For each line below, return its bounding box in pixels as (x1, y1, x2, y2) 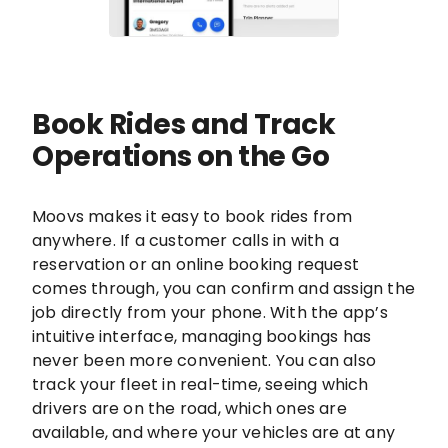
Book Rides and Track (32, 105, 335, 145)
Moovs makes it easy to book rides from (32, 205, 353, 229)
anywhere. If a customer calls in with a (32, 229, 339, 253)
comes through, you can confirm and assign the (32, 277, 416, 301)
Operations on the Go (32, 137, 329, 177)
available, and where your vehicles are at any (32, 421, 396, 445)
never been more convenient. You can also (32, 349, 377, 373)
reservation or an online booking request (32, 253, 360, 277)
